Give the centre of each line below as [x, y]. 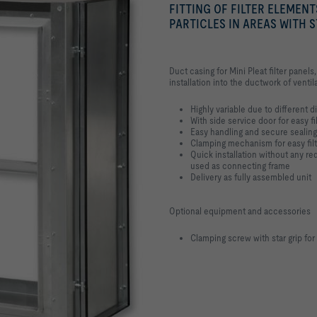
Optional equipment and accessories [240, 211]
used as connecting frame [240, 165]
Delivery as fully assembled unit [251, 177]
